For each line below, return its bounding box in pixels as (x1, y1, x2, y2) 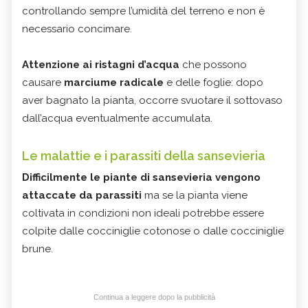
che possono (179, 58, 247, 71)
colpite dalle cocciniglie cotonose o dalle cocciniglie (22, 225, 284, 238)
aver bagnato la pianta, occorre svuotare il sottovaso (22, 94, 283, 107)
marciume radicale (64, 76, 164, 89)
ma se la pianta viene (144, 189, 247, 202)
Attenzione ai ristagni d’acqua (22, 58, 179, 71)
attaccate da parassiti (22, 189, 144, 202)
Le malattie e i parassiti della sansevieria (22, 148, 265, 164)
